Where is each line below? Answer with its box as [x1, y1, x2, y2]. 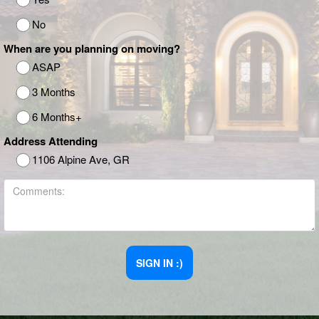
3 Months [32, 84, 75, 99]
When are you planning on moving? [4, 41, 180, 56]
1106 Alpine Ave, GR [32, 152, 130, 167]
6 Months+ [32, 109, 82, 124]
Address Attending [4, 133, 98, 149]
